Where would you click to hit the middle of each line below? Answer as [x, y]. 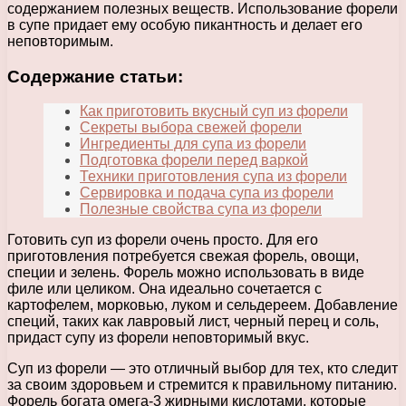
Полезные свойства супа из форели [201, 209]
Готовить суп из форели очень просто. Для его [163, 240]
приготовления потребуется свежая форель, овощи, [183, 256]
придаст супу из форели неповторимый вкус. [158, 338]
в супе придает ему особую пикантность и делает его [185, 24]
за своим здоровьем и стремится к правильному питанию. [202, 385]
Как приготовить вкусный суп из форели [214, 111]
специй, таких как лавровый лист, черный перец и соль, [193, 322]
